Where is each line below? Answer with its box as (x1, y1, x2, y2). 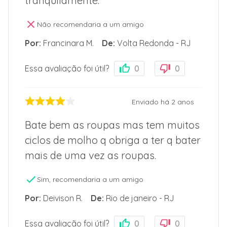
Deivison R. (43, 193, 83, 204)
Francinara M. (43, 38, 94, 49)
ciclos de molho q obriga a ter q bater (25, 134, 201, 147)
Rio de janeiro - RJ (106, 193, 174, 204)
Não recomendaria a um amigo (37, 20, 144, 29)
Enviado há (132, 97, 171, 106)
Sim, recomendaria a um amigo (37, 175, 143, 184)
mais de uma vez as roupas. (25, 149, 156, 162)
